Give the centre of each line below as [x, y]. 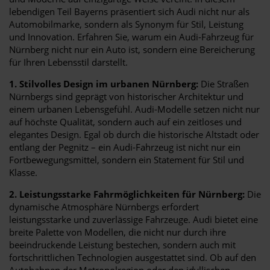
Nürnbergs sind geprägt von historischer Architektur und [126, 96]
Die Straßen [224, 83]
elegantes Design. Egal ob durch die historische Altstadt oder [134, 134]
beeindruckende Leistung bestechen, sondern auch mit [122, 244]
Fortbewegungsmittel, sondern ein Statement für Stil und [127, 159]
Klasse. [23, 172]
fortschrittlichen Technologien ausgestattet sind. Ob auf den [133, 257]
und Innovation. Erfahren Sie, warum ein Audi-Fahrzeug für [131, 36]
